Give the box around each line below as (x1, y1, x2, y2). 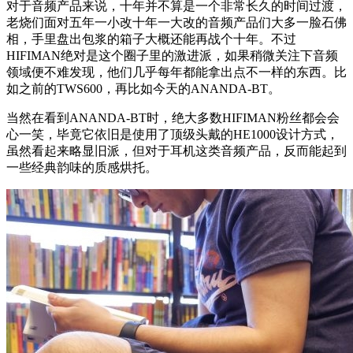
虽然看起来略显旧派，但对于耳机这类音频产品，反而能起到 (6, 144, 347, 158)
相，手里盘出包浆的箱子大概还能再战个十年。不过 (6, 32, 296, 46)
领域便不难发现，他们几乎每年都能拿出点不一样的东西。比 (6, 65, 347, 80)
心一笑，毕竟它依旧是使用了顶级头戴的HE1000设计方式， (6, 128, 339, 142)
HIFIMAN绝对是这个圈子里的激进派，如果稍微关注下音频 (6, 49, 338, 63)
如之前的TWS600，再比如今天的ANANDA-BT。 (6, 82, 281, 96)
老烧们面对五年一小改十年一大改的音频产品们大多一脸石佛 (6, 16, 347, 30)
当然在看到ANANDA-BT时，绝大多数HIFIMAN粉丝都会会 (6, 111, 340, 125)
